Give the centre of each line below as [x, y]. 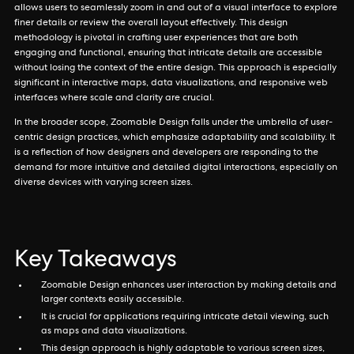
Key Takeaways [96, 262]
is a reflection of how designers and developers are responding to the [166, 153]
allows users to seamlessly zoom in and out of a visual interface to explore [176, 9]
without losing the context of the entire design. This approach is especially [175, 69]
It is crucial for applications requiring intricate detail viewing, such [185, 318]
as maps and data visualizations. [114, 332]
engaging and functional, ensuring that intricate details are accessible [168, 54]
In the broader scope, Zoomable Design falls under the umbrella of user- [173, 123]
